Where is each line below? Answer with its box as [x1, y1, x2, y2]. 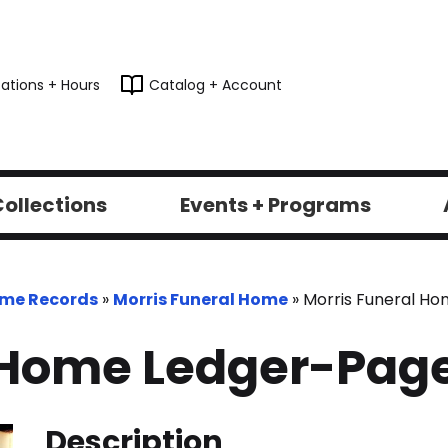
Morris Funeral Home [113, 288, 288, 311]
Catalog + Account [149, 75, 282, 95]
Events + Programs [179, 191, 371, 219]
